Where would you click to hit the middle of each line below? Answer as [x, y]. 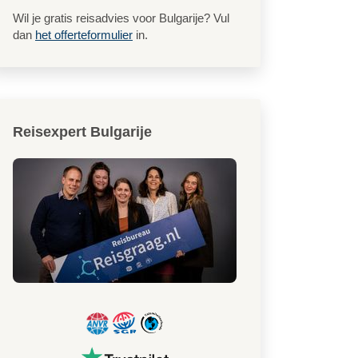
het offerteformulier [84, 35]
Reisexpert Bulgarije [82, 132]
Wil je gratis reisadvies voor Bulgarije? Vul [121, 18]
